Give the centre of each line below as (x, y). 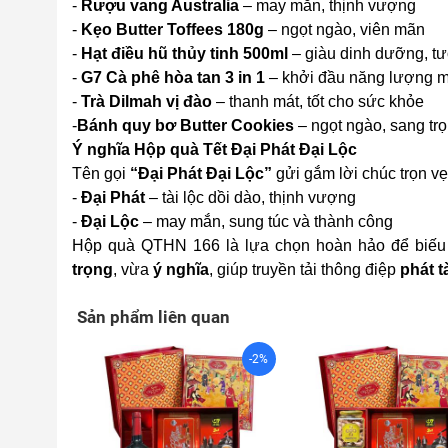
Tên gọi (101, 173)
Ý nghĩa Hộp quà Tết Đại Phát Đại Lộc (214, 149)
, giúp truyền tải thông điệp (304, 269)
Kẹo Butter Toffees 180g (174, 29)
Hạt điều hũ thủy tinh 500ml (184, 53)
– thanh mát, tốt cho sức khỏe (318, 101)
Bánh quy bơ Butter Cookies (187, 125)
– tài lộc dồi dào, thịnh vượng (252, 197)
